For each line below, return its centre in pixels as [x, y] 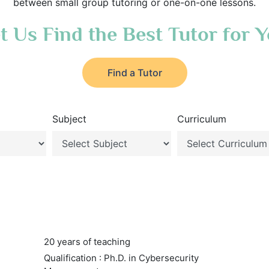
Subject [69, 119]
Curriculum [202, 119]
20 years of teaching [87, 242]
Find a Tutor [134, 73]
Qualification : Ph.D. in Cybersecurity [121, 258]
